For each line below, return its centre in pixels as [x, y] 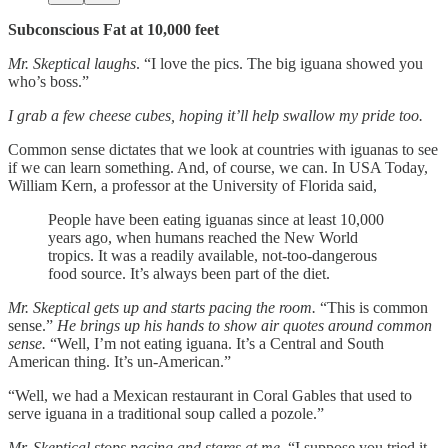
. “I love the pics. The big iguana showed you [279, 63]
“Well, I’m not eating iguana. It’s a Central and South [217, 343]
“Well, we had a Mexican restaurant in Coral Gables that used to [210, 395]
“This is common [372, 307]
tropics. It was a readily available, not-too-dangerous [212, 255]
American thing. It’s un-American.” [119, 361]
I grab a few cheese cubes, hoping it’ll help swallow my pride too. [215, 115]
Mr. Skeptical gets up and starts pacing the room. [162, 307]
